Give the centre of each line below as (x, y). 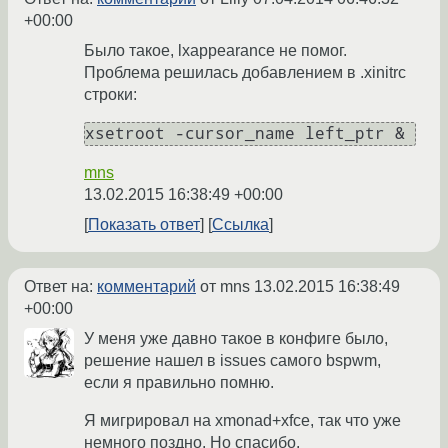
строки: (110, 95)
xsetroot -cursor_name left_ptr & (245, 134)
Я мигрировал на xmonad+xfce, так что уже (242, 421)
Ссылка (240, 225)
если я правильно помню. (179, 383)
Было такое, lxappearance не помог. (215, 51)
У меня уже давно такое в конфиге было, (236, 339)
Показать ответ (144, 225)
